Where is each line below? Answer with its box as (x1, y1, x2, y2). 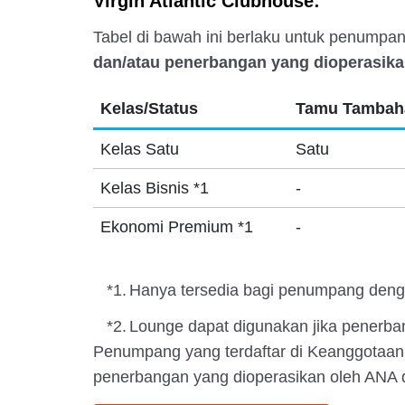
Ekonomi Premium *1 (99, 218, 253, 236)
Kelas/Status (99, 99, 198, 118)
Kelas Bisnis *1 (99, 179, 209, 197)
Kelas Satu (99, 140, 179, 158)
